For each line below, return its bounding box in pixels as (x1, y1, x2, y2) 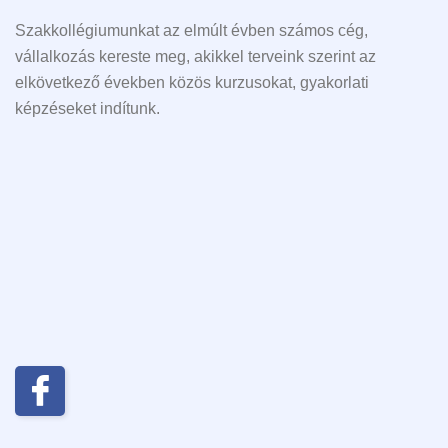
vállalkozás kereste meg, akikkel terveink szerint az (15, 47, 376, 65)
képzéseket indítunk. (15, 99, 160, 117)
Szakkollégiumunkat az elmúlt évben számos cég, (15, 21, 368, 39)
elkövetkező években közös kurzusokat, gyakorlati (15, 73, 369, 91)
